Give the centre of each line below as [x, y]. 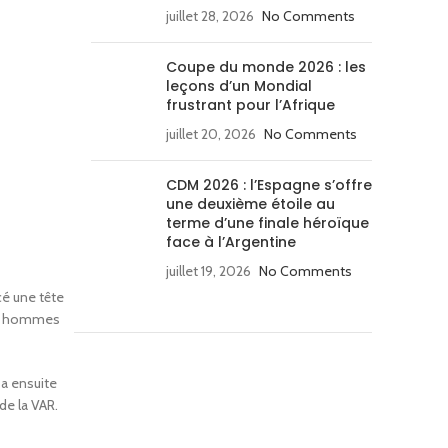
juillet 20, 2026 [211, 134]
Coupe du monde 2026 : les [266, 67]
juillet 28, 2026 [210, 16]
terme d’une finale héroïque [267, 223]
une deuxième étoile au [250, 204]
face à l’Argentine [231, 242]
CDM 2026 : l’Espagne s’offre [269, 185]
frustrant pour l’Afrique [250, 105]
